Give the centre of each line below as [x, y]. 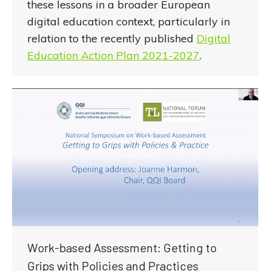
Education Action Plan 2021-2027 [113, 56]
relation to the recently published [112, 39]
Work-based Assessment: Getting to [122, 247]
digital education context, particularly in [129, 22]
